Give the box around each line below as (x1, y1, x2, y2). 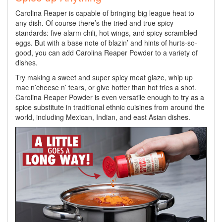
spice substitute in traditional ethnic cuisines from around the (15, 102, 205, 112)
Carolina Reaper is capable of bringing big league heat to (15, 8, 194, 18)
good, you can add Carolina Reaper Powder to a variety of (15, 48, 198, 58)
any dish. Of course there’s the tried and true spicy (15, 18, 173, 28)
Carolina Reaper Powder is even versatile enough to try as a (15, 92, 204, 103)
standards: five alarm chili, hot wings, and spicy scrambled (15, 28, 197, 38)
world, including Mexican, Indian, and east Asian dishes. (15, 112, 190, 122)
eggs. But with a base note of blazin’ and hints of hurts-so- (15, 38, 197, 48)
